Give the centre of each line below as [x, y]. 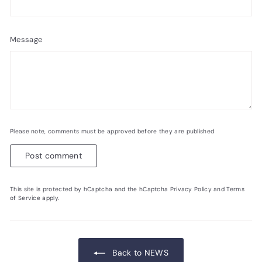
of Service [25, 198]
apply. [50, 198]
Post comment [54, 155]
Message [26, 39]
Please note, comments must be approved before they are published [112, 131]
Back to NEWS [139, 252]
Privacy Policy [191, 189]
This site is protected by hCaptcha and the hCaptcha [90, 189]
